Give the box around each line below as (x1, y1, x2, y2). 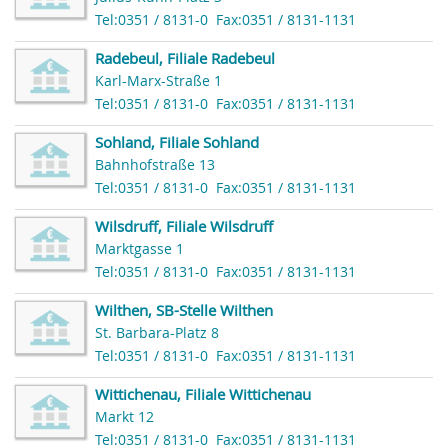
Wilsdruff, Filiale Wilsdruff (95, 216, 273, 237)
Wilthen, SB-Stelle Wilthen (95, 300, 273, 321)
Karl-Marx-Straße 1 (95, 72, 222, 91)
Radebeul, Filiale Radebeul (95, 48, 275, 69)
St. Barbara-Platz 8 (95, 324, 219, 343)
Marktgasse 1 (95, 240, 184, 259)
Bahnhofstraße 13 (95, 156, 215, 175)
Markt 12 (95, 408, 154, 427)
